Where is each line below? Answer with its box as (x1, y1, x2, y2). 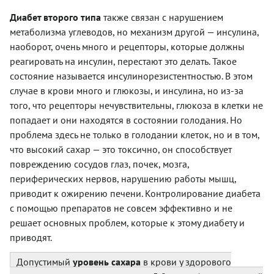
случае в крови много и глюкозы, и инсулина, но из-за (10, 84, 243, 97)
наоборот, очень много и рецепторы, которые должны (10, 40, 245, 53)
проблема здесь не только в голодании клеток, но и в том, (10, 128, 259, 141)
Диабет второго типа (10, 11, 103, 24)
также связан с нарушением (103, 11, 223, 24)
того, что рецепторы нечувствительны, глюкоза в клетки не (10, 99, 263, 112)
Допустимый (17, 256, 73, 268)
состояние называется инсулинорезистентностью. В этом (10, 70, 253, 83)
